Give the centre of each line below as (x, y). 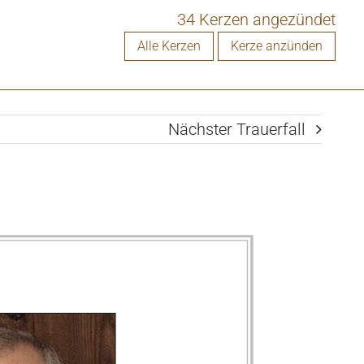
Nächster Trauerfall (237, 129)
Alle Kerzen (169, 46)
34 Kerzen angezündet (256, 19)
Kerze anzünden (277, 46)
